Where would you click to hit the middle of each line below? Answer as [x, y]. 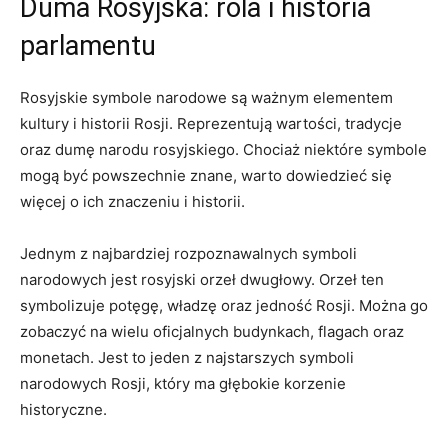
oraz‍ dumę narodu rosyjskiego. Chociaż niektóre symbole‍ [223, 149]
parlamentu [88, 46]
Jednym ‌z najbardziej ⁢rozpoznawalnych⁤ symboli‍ [188, 253]
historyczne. [63, 409]
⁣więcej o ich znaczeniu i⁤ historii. [132, 201]
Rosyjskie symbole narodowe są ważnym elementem [206, 97]
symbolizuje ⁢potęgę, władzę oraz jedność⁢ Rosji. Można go [224, 305]
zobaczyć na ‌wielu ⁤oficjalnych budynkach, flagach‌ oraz [212, 331]
